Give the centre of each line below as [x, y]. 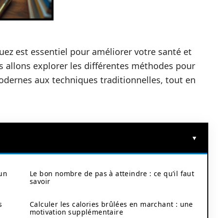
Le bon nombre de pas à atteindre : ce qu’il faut [112, 173]
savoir [40, 181]
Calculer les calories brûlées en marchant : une [111, 204]
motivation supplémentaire [76, 212]
